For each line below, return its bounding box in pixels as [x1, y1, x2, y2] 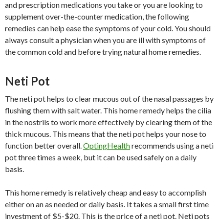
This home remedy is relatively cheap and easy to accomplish [5, 187, 206, 197]
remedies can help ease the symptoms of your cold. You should [5, 23, 211, 33]
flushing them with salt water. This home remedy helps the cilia [5, 105, 211, 115]
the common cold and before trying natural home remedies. [5, 46, 201, 56]
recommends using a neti [130, 140, 214, 150]
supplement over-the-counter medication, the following [5, 11, 189, 21]
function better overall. [5, 140, 83, 150]
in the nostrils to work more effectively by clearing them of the [5, 117, 212, 127]
